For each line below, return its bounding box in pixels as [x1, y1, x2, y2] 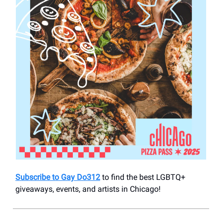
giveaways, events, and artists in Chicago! [15, 184, 161, 194]
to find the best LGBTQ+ [100, 172, 185, 182]
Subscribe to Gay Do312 [15, 172, 100, 182]
